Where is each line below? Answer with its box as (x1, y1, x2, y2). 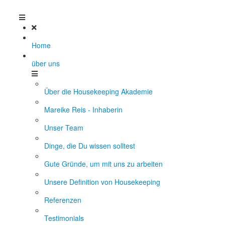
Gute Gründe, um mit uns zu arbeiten (44, 159, 163, 169)
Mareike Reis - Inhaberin (44, 104, 123, 115)
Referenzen (44, 195, 81, 205)
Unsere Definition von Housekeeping (44, 177, 160, 187)
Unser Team (44, 123, 83, 133)
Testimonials (44, 213, 84, 223)
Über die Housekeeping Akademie (44, 86, 153, 96)
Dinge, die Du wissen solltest (44, 141, 135, 151)
